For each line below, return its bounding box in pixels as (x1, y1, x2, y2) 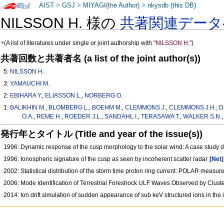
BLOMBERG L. (48, 104, 89, 111)
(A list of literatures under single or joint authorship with (4, 39, 154, 47)
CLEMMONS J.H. (169, 104, 216, 111)
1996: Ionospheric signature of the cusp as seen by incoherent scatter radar (3, 155, 209, 163)
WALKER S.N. (182, 113, 221, 120)
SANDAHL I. (104, 113, 138, 120)
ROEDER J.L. (64, 113, 101, 120)
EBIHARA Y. (10, 92, 42, 99)
